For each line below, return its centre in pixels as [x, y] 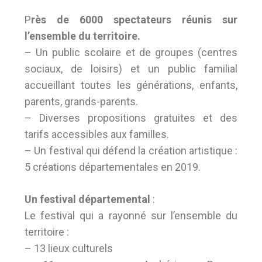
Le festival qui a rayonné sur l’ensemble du [131, 216]
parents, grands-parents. [81, 101]
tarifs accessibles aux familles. [97, 134]
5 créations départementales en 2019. [113, 167]
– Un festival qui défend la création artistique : [131, 151]
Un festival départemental [89, 199]
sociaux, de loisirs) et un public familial [131, 69]
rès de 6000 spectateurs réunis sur [134, 20]
